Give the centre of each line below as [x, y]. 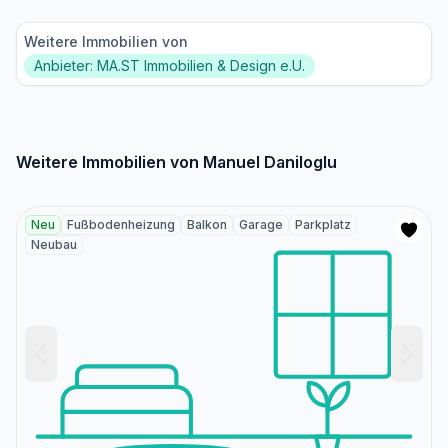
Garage [261, 224]
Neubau [54, 244]
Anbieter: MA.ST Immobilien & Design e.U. [169, 65]
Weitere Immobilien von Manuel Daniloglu [176, 161]
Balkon [207, 224]
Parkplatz [323, 224]
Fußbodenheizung [121, 224]
